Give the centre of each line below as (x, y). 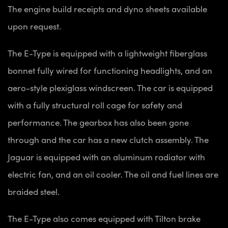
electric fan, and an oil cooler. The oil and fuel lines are (113, 174)
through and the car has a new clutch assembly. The (108, 139)
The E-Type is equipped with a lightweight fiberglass (107, 53)
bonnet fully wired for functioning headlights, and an (110, 70)
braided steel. (35, 191)
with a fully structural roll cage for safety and (95, 105)
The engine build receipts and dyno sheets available (107, 8)
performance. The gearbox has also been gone (98, 122)
